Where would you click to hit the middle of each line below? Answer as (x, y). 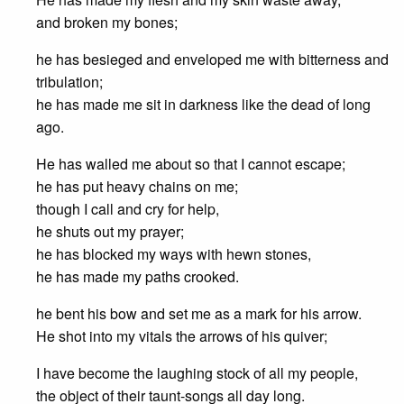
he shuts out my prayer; (110, 231)
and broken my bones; (107, 22)
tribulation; (69, 82)
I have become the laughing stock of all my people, (197, 373)
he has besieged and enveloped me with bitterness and (212, 59)
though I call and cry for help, (128, 209)
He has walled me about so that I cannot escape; (191, 164)
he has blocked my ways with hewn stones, (174, 254)
